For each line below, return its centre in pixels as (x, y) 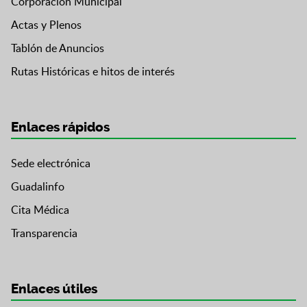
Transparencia (44, 233)
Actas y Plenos (46, 25)
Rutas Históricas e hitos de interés (93, 72)
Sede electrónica (51, 163)
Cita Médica (40, 210)
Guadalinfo (38, 187)
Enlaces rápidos (60, 128)
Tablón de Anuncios (58, 48)
